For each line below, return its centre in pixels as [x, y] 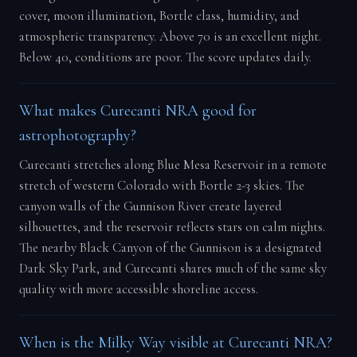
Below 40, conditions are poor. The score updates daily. [165, 58]
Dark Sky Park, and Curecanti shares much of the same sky [173, 268]
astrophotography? [77, 136]
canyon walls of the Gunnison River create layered [150, 206]
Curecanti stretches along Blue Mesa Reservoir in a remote [173, 165]
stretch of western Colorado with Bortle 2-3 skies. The [161, 185]
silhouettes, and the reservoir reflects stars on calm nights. [172, 227]
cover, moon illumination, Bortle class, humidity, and [159, 16]
